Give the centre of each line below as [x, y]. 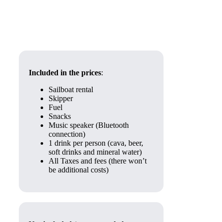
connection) [67, 134]
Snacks [60, 116]
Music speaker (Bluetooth [89, 125]
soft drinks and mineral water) [95, 152]
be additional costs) [79, 170]
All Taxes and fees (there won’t [98, 161]
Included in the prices [65, 73]
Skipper [61, 98]
